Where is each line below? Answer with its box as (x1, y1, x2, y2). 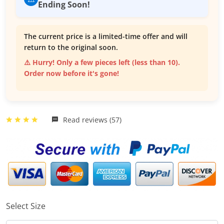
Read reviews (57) (61, 115, 121, 125)
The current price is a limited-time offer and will (24, 31, 187, 41)
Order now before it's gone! (24, 68, 119, 78)
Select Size (6, 200, 45, 211)
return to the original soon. (24, 42, 118, 52)
